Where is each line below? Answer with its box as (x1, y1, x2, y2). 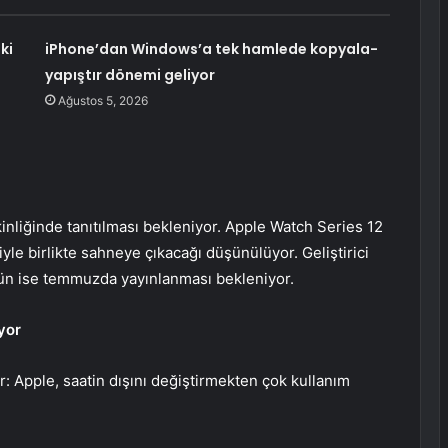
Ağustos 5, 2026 (57, 93, 148, 109)
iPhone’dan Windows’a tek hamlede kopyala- (44, 39, 378, 60)
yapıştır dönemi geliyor (44, 65, 215, 86)
